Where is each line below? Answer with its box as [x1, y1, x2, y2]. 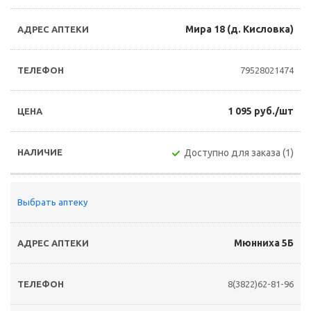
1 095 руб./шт [228, 106, 294, 117]
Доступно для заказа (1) [184, 147, 294, 158]
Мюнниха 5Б [234, 237, 294, 249]
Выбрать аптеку [17, 197, 87, 207]
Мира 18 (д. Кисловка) [185, 24, 294, 35]
